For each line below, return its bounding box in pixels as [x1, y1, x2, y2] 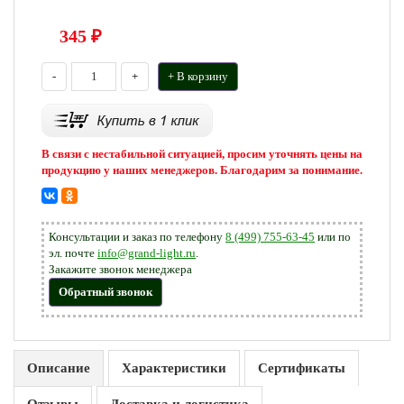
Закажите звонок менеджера [49, 262, 192, 276]
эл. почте [49, 246, 97, 260]
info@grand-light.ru [97, 246, 196, 260]
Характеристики [122, 361, 226, 375]
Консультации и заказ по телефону [49, 230, 225, 243]
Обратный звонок [59, 285, 152, 298]
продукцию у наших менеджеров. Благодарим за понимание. [41, 163, 363, 177]
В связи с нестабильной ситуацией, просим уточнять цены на [41, 147, 363, 161]
